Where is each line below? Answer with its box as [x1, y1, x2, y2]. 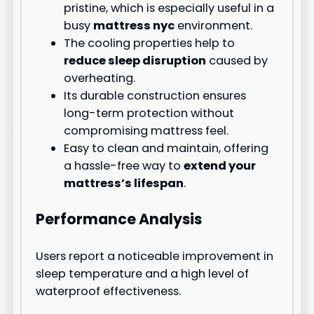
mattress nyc [93, 18, 175, 34]
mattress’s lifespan [64, 175, 184, 192]
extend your [184, 158, 257, 175]
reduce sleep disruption [64, 53, 207, 69]
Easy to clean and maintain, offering [64, 140, 269, 157]
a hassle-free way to [64, 158, 184, 175]
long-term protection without [64, 105, 235, 122]
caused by [206, 53, 268, 69]
